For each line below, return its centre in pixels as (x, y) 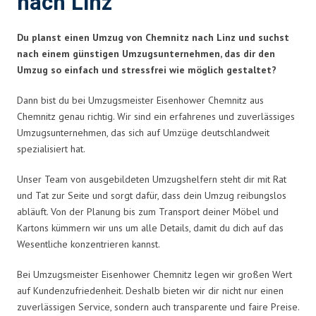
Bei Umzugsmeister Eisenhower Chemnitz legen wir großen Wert (154, 274)
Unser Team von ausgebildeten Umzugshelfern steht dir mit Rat (152, 179)
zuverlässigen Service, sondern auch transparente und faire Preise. (158, 306)
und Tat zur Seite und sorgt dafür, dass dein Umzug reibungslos (152, 195)
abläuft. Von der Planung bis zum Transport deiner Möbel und (148, 211)
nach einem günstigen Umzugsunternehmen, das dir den (146, 53)
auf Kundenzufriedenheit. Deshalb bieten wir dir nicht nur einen (150, 290)
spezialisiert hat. (51, 148)
